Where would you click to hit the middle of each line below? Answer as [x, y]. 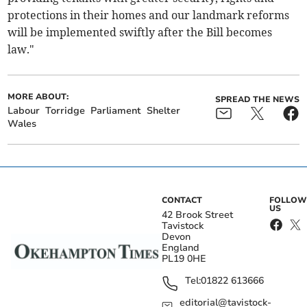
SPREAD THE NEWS [257, 100]
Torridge [65, 111]
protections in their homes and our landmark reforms [149, 15]
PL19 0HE [184, 259]
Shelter [164, 111]
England [181, 248]
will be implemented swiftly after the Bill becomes [140, 33]
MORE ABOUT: [38, 97]
